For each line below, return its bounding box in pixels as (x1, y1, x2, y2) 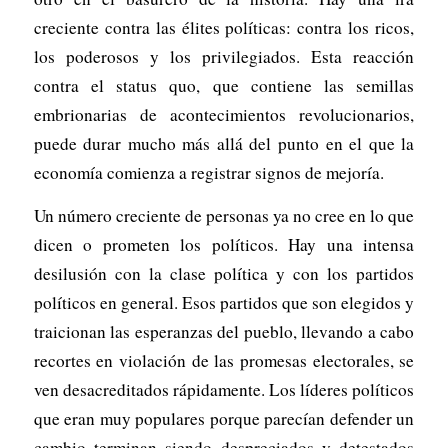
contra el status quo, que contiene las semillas (33, 73, 415, 97)
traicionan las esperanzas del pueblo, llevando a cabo (33, 320, 415, 344)
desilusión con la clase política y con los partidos (33, 262, 415, 286)
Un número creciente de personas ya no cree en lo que (33, 204, 415, 228)
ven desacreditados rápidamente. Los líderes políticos (33, 378, 415, 402)
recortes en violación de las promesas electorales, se (33, 349, 415, 373)
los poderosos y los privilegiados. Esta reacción (33, 44, 415, 68)
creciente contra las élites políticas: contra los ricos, (33, 15, 415, 39)
